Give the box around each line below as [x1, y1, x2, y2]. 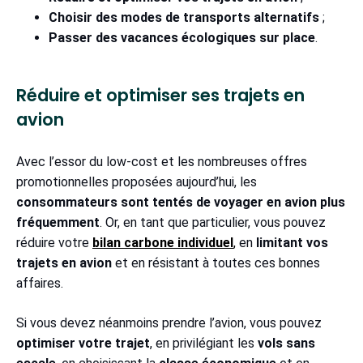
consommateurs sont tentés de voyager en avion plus [16, 194, 345, 210]
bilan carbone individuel [92, 234, 233, 250]
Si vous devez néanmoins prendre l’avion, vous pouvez [16, 314, 322, 331]
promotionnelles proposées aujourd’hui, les [16, 173, 257, 190]
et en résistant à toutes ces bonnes [112, 254, 320, 271]
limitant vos [256, 234, 328, 250]
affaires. [16, 275, 70, 291]
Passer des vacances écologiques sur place [49, 29, 315, 45]
